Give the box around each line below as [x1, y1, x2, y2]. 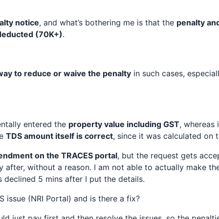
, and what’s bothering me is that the [39, 18, 176, 27]
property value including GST [68, 119, 179, 129]
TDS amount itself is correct [5, 131, 113, 141]
